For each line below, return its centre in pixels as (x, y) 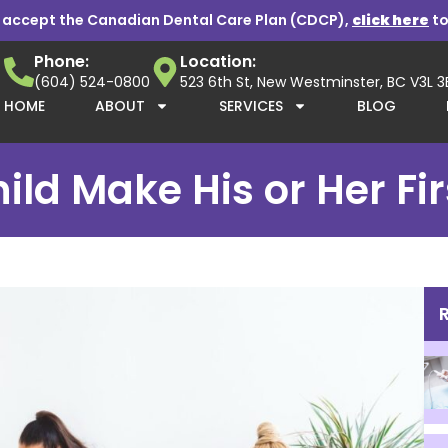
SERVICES (251, 106)
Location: (218, 61)
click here (390, 20)
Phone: (61, 61)
